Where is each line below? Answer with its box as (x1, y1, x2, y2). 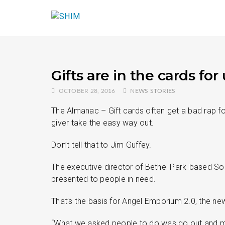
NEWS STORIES (130, 88, 176, 94)
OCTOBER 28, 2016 (57, 88, 117, 94)
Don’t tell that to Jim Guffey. (51, 140, 152, 150)
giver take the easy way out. (51, 118, 154, 128)
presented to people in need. (51, 174, 156, 184)
